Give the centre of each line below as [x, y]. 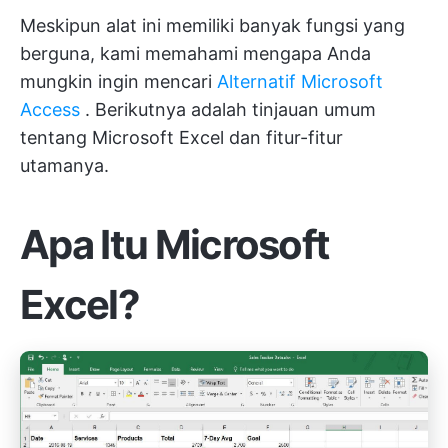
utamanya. [64, 166]
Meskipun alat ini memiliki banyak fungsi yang [212, 26]
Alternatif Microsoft [300, 82]
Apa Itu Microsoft [175, 245]
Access [50, 110]
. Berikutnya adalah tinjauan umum [228, 110]
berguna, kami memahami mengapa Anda [195, 54]
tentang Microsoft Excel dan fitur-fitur [181, 138]
